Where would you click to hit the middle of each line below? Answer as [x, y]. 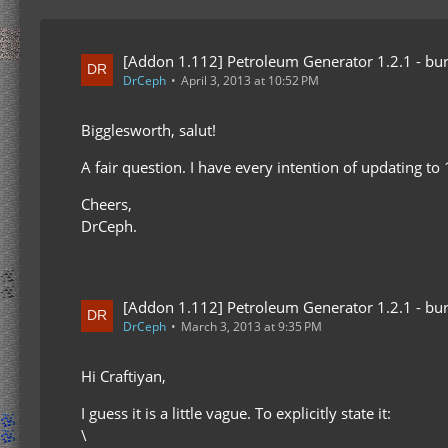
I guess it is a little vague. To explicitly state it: [236, 413]
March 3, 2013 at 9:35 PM [251, 326]
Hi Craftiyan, [123, 376]
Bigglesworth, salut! [148, 130]
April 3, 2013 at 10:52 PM [250, 80]
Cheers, [106, 204]
